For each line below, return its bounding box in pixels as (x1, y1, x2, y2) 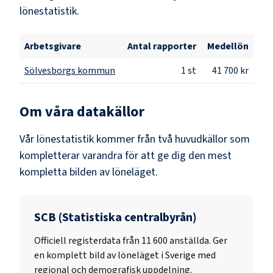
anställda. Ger (169, 233, 227, 247)
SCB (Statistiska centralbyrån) (34, 208, 197, 226)
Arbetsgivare (24, 39, 81, 53)
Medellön (207, 39, 249, 53)
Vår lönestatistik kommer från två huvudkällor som (19, 131, 250, 147)
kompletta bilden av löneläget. (19, 164, 158, 180)
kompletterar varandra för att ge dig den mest (19, 147, 232, 163)
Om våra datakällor (19, 101, 144, 122)
